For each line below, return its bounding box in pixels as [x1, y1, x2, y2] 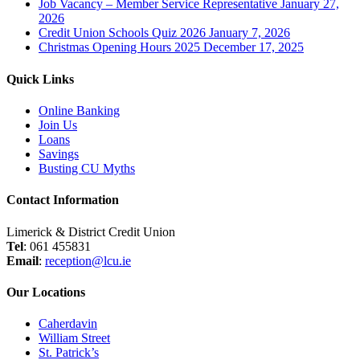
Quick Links [6, 72, 74, 86]
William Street [39, 331, 110, 346]
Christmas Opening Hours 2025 [39, 40, 200, 55]
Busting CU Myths [39, 162, 135, 175]
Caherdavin [39, 317, 97, 331]
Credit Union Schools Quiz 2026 [39, 26, 206, 40]
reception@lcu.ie [45, 253, 131, 268]
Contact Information [6, 193, 119, 207]
